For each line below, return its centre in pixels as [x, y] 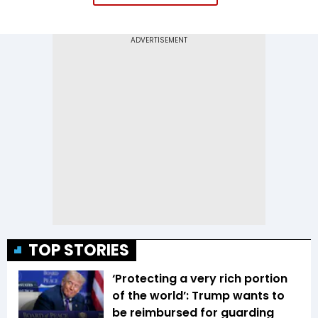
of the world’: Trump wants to [198, 296]
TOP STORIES [79, 251]
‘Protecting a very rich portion [200, 279]
